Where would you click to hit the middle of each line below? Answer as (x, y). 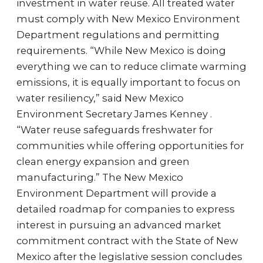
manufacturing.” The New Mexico (100, 177)
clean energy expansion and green (103, 161)
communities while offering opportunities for (130, 146)
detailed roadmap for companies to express (126, 209)
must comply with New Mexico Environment (128, 19)
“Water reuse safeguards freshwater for (115, 130)
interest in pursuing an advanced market (119, 225)
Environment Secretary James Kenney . (114, 114)
